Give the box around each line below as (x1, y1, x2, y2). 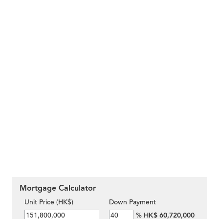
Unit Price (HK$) (24, 197, 73, 207)
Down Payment (109, 197, 156, 207)
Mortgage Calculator (20, 182, 96, 194)
